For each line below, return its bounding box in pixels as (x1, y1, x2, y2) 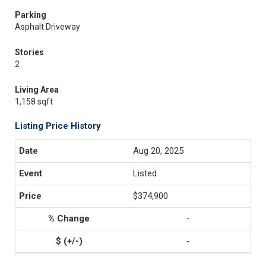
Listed (133, 168, 157, 179)
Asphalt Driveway (15, 22, 80, 31)
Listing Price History (15, 121, 101, 131)
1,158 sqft (15, 97, 53, 106)
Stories (15, 47, 44, 57)
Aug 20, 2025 (133, 145, 183, 156)
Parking (15, 10, 46, 20)
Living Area (15, 85, 59, 94)
